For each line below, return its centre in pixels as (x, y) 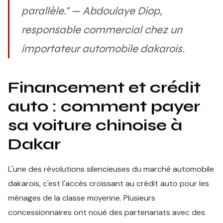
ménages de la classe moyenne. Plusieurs (82, 198)
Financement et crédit (104, 87)
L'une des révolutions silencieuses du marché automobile (111, 169)
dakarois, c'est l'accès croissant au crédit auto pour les (109, 183)
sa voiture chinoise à (95, 125)
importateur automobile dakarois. (103, 49)
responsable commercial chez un (102, 30)
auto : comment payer (104, 106)
